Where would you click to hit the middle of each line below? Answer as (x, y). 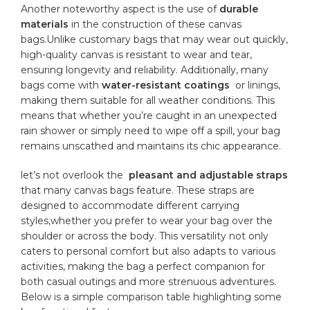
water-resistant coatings (166, 85)
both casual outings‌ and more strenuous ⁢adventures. (149, 281)
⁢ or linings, (255, 85)
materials (45, 24)
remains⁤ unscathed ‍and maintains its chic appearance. (151, 146)
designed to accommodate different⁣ (111, 205)
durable (239, 9)
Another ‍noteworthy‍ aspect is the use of (120, 9)
